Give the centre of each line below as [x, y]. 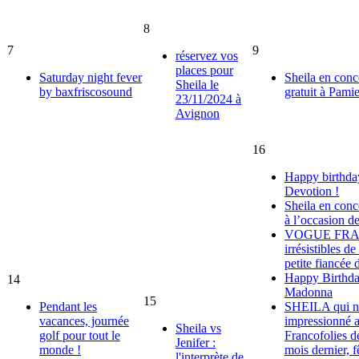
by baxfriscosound [86, 91]
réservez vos [207, 55]
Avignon [198, 113]
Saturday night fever [91, 77]
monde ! [60, 349]
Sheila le [197, 84]
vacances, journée [84, 321]
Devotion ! [312, 191]
